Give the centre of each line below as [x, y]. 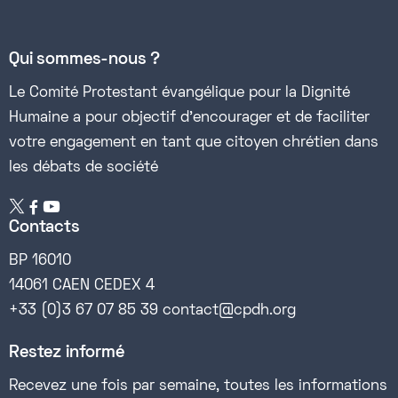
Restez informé [67, 354]
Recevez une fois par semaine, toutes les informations [198, 387]
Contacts [44, 228]
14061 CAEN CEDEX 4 [82, 287]
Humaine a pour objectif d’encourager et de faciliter [189, 119]
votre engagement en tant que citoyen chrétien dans [194, 143]
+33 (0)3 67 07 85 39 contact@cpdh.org [152, 311]
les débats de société [84, 168]
